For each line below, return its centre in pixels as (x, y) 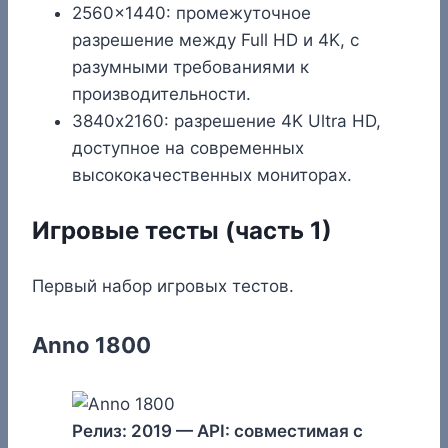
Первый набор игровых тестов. (163, 285)
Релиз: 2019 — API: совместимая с (217, 431)
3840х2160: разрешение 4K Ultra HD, (226, 120)
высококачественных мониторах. (212, 174)
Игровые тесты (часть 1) (182, 230)
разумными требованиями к (190, 66)
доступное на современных (188, 147)
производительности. (161, 93)
